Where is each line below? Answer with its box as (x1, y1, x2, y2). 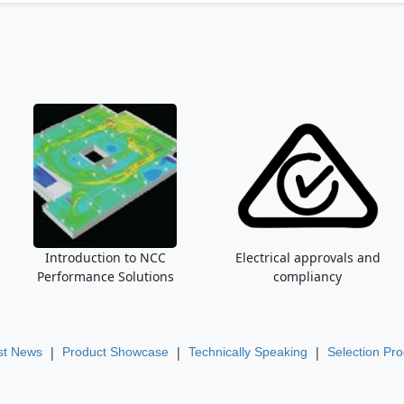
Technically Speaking (188, 344, 308, 359)
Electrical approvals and (234, 249, 381, 266)
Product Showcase (61, 344, 169, 359)
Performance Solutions (36, 268, 174, 285)
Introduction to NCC (44, 249, 166, 266)
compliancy (273, 268, 343, 285)
